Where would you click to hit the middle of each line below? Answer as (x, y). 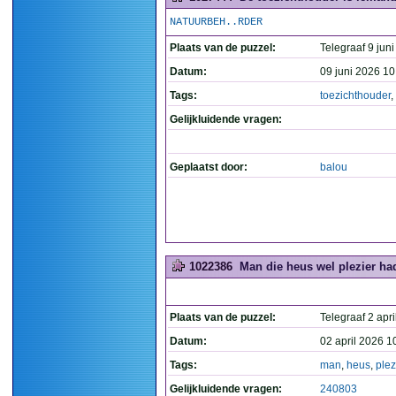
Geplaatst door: (209, 167)
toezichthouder (355, 95)
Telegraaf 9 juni (357, 48)
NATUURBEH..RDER (216, 22)
